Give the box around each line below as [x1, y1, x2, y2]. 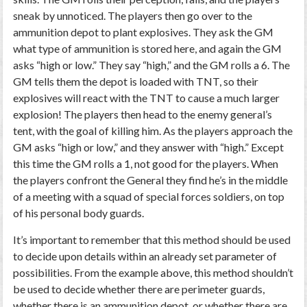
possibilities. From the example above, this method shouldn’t [13, 266, 294, 279]
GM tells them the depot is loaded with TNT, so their [13, 75, 259, 88]
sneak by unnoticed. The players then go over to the [13, 9, 253, 22]
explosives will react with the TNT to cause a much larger [13, 91, 280, 104]
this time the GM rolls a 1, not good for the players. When [13, 157, 279, 170]
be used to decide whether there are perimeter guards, [13, 282, 265, 295]
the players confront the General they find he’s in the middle [13, 173, 288, 186]
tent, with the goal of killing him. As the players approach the [13, 124, 293, 137]
